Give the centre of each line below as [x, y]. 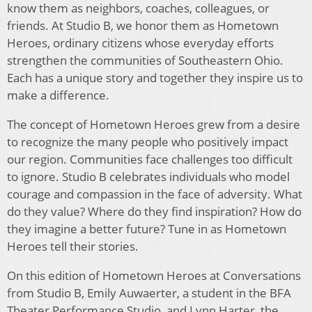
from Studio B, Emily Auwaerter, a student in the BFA [149, 293]
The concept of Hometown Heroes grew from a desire [154, 125]
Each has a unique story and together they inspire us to [155, 78]
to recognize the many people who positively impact [148, 142]
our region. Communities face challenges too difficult [150, 159]
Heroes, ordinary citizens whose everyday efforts [140, 43]
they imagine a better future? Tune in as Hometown [147, 229]
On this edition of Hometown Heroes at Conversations [154, 276]
